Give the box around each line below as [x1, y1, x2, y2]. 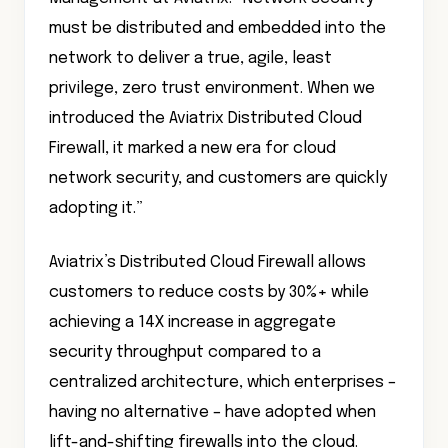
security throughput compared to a [49, 344, 321, 361]
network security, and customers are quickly [49, 170, 387, 187]
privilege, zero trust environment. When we [49, 80, 375, 97]
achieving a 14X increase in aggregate [49, 314, 336, 331]
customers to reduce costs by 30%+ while [49, 284, 369, 301]
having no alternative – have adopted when [49, 404, 376, 421]
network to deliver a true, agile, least [49, 50, 332, 67]
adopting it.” [49, 200, 155, 217]
